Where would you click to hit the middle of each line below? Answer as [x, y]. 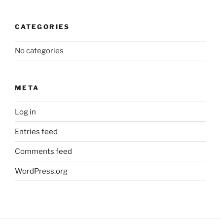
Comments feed [43, 151]
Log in [25, 112]
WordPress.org [41, 171]
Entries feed [36, 131]
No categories [39, 51]
